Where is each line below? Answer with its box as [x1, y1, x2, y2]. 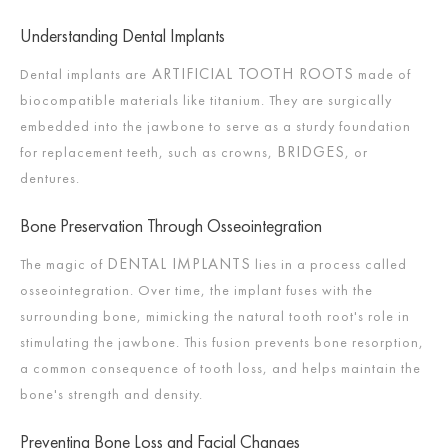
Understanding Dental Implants [20, 23, 225, 47]
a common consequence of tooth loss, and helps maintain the [20, 358, 421, 377]
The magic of [20, 254, 107, 273]
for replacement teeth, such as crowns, [20, 142, 277, 161]
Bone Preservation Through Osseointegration [20, 213, 334, 237]
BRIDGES [277, 140, 345, 162]
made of [354, 64, 411, 83]
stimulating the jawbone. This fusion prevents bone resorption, [20, 332, 424, 351]
